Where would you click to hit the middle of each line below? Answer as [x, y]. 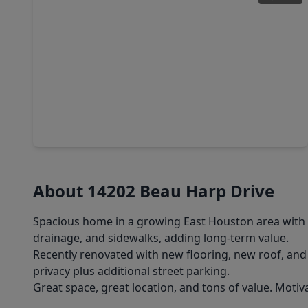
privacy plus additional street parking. [131, 271]
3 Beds [59, 112]
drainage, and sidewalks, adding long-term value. [161, 238]
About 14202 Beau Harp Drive [154, 191]
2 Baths [101, 112]
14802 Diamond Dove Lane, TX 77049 [129, 129]
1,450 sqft [150, 112]
